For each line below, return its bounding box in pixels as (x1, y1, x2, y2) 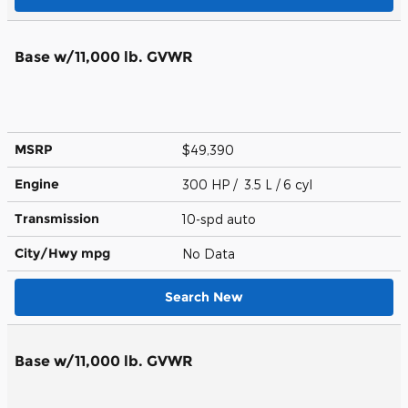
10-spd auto (182, 210, 260, 227)
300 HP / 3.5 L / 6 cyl (182, 176, 316, 192)
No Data (182, 245, 242, 261)
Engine (15, 175, 59, 192)
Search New (165, 288, 243, 305)
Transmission (15, 209, 99, 227)
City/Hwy (15, 244, 81, 261)
